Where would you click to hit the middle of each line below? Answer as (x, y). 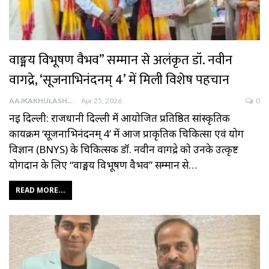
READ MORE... (41, 190)
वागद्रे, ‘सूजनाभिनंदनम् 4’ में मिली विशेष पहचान (119, 80)
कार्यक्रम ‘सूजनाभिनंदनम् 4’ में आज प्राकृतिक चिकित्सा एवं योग (126, 134)
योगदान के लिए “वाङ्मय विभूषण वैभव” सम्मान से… (103, 165)
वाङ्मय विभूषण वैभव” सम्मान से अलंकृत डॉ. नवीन (121, 61)
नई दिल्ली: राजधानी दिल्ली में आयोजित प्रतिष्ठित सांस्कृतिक (119, 118)
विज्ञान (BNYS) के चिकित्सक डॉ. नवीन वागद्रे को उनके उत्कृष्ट (124, 150)
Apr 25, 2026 (101, 101)
